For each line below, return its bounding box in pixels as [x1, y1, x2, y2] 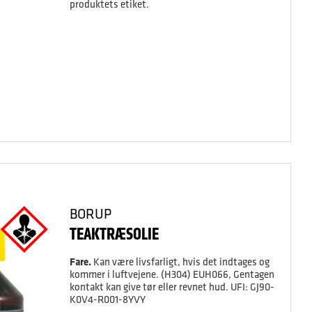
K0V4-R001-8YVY [69, 292, 146, 306]
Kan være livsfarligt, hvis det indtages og [91, 255, 270, 268]
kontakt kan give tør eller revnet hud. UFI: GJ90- [69, 280, 274, 293]
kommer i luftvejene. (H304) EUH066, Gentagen [69, 267, 274, 281]
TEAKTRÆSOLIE [69, 222, 159, 245]
